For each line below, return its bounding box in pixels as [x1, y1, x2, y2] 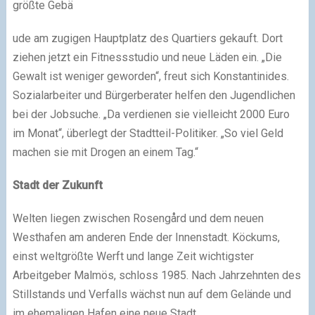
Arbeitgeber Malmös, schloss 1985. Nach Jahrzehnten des [12, 268, 301, 282]
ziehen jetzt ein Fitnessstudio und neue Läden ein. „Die [12, 50, 282, 64]
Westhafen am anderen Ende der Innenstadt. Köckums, [12, 230, 280, 244]
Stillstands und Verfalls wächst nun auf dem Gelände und [12, 287, 291, 301]
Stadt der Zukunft [12, 178, 103, 192]
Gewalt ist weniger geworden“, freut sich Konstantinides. [12, 69, 289, 83]
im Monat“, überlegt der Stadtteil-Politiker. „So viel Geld [12, 126, 283, 140]
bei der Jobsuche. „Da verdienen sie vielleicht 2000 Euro [12, 107, 290, 121]
